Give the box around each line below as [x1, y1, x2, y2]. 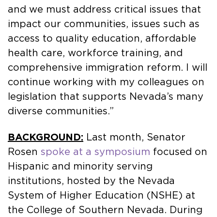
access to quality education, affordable [8, 33, 196, 44]
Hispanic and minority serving [8, 161, 153, 171]
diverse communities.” [8, 106, 114, 116]
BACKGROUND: [8, 132, 83, 142]
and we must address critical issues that [8, 4, 201, 15]
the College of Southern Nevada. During [8, 205, 202, 215]
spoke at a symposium [41, 147, 150, 157]
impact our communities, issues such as [8, 19, 200, 29]
